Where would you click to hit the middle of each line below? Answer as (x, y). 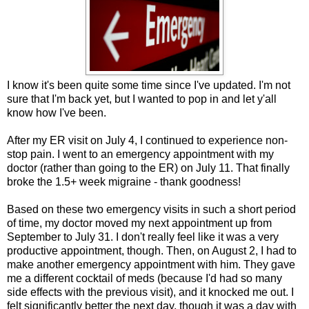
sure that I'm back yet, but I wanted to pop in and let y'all (142, 99)
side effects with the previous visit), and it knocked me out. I (150, 292)
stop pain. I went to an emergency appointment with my (140, 154)
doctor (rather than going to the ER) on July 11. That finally (148, 168)
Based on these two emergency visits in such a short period (151, 209)
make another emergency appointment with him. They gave (151, 264)
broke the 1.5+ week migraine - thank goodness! (124, 181)
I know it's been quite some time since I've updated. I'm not (149, 85)
